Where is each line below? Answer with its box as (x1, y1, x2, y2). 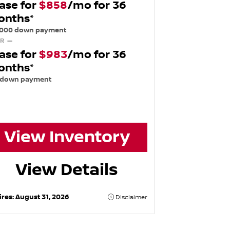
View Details (16, 160, 119, 180)
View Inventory (4, 127, 130, 147)
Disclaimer (114, 193, 148, 201)
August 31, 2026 (15, 193, 69, 201)
